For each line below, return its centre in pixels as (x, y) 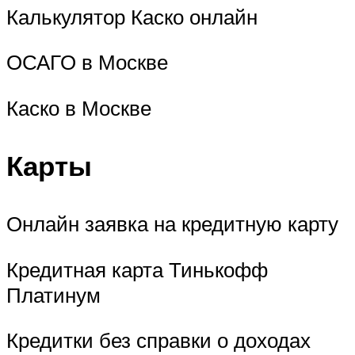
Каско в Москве (79, 107)
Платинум (53, 294)
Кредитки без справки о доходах (158, 340)
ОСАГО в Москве (87, 62)
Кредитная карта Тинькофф (137, 269)
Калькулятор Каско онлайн (132, 16)
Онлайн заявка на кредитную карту (172, 224)
